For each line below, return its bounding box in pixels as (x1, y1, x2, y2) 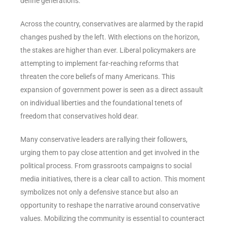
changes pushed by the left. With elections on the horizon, (20, 32, 200, 41)
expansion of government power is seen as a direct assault (20, 85, 203, 94)
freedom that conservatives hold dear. (20, 111, 139, 120)
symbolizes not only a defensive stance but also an (20, 187, 178, 196)
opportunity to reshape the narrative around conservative (20, 201, 200, 209)
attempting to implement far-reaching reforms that (20, 59, 179, 67)
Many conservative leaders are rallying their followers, (20, 135, 187, 143)
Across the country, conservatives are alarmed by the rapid (20, 19, 203, 28)
